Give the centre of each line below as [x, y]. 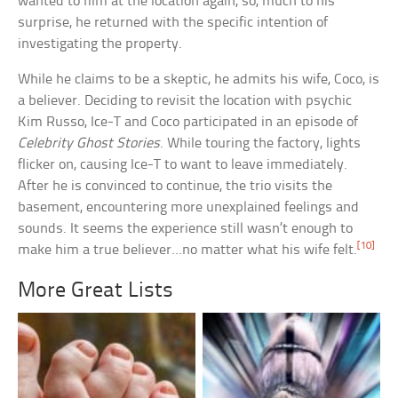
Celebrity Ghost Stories [89, 143]
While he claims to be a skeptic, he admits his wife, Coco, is [199, 80]
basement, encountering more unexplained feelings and [189, 207]
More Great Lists [96, 291]
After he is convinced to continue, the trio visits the [175, 186]
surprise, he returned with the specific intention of [173, 23]
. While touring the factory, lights [261, 143]
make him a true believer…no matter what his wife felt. [188, 250]
